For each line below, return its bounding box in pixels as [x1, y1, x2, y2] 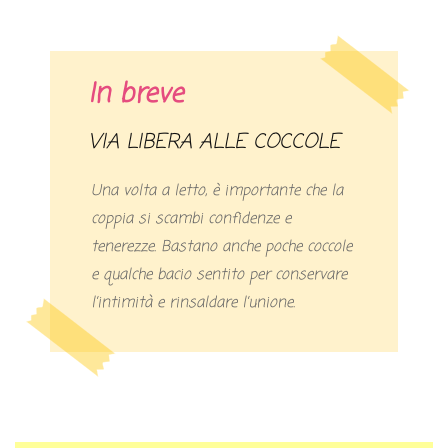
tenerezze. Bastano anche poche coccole [91, 236, 353, 259]
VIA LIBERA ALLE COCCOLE [101, 127, 341, 159]
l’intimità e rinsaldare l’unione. [91, 292, 296, 315]
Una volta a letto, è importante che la [91, 180, 344, 203]
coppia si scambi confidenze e [91, 208, 292, 231]
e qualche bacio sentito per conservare [91, 264, 348, 287]
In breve [88, 75, 184, 116]
